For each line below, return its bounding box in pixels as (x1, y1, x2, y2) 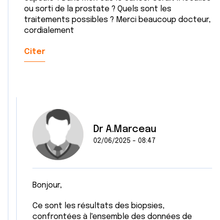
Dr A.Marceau (93, 124, 157, 135)
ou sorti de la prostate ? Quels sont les (24, 5, 171, 13)
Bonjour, (32, 181, 62, 190)
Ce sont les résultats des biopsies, (32, 202, 165, 210)
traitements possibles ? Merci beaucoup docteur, (24, 16, 211, 24)
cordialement (24, 27, 76, 35)
